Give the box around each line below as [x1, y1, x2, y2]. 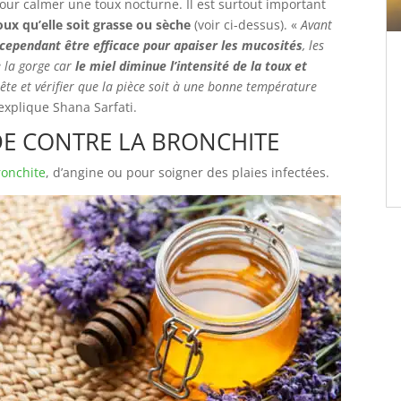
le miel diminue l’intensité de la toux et [75, 57, 307, 74]
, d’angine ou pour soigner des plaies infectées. [46, 164, 333, 181]
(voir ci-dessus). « [191, 16, 301, 33]
